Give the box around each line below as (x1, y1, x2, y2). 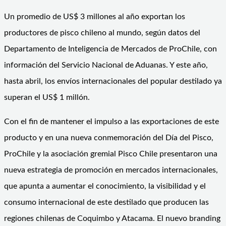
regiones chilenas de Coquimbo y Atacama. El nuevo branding (4, 214, 220, 222)
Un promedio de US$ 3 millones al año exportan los (4, 12, 185, 21)
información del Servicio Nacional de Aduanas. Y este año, (4, 61, 208, 69)
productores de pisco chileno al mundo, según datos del (4, 28, 200, 37)
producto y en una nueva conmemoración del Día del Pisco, (4, 133, 213, 142)
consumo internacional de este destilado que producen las (4, 198, 209, 206)
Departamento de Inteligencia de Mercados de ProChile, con (4, 44, 217, 53)
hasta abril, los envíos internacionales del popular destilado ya (4, 77, 222, 85)
